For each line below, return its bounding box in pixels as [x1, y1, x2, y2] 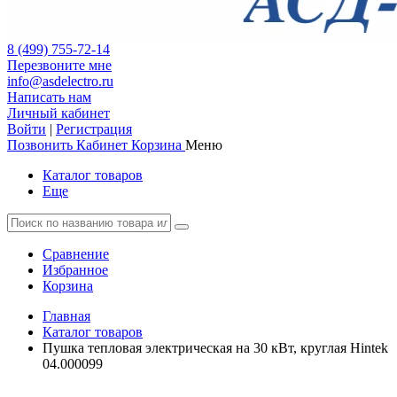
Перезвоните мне [7, 58, 112, 73]
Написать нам [7, 90, 91, 105]
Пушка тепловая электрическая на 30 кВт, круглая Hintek [43, 340, 388, 355]
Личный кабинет [7, 105, 110, 121]
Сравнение [43, 246, 109, 261]
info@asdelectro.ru [7, 74, 113, 89]
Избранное [43, 262, 108, 277]
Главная [43, 308, 90, 323]
